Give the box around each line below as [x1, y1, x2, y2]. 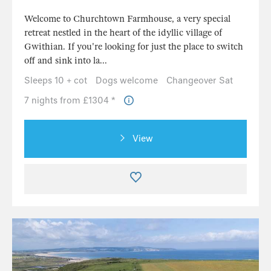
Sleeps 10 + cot [24, 75, 87, 87]
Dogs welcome [96, 75, 158, 87]
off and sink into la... [24, 55, 107, 67]
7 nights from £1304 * [24, 95, 118, 106]
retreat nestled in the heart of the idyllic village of [24, 27, 222, 39]
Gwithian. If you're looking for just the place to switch [24, 41, 243, 53]
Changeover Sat [166, 75, 233, 87]
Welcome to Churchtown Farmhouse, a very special [24, 13, 230, 25]
